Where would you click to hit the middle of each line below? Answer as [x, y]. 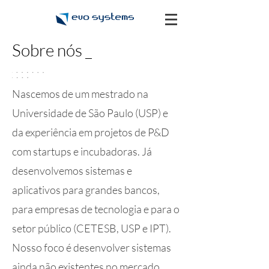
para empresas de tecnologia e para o [96, 209]
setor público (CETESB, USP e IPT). [92, 228]
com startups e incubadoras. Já [82, 151]
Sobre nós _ [52, 50]
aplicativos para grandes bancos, [86, 190]
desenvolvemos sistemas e [72, 171]
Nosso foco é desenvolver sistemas [92, 247]
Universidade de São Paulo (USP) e [90, 113]
